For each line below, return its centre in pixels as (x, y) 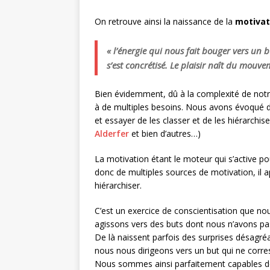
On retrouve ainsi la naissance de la (165, 22)
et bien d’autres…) (165, 134)
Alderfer (112, 134)
